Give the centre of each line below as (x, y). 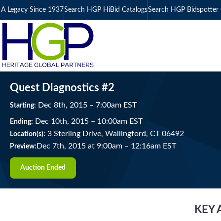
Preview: (23, 147)
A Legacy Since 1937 (32, 10)
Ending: (21, 122)
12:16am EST (152, 146)
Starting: (23, 106)
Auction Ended (43, 168)
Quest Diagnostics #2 (62, 88)
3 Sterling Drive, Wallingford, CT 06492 (115, 134)
